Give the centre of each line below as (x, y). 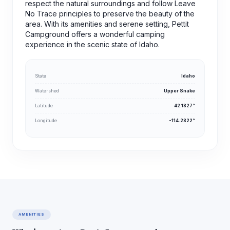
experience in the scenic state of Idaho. (92, 45)
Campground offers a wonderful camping (95, 34)
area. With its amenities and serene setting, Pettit (107, 24)
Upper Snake (179, 91)
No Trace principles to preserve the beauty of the (110, 14)
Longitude (46, 121)
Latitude (44, 106)
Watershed (47, 91)
